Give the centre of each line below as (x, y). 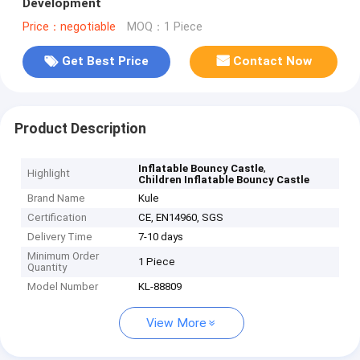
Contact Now (273, 61)
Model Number (63, 287)
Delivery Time (60, 237)
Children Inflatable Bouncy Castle (224, 180)
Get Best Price (105, 61)
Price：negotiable (69, 27)
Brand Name (57, 198)
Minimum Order (63, 256)
